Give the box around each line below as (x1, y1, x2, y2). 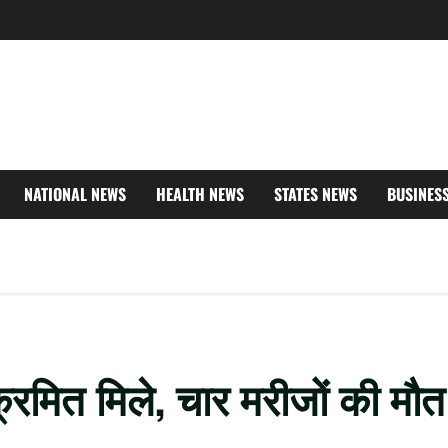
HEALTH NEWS (156, 182, 244, 206)
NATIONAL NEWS (24, 182, 126, 206)
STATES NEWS (274, 182, 357, 206)
